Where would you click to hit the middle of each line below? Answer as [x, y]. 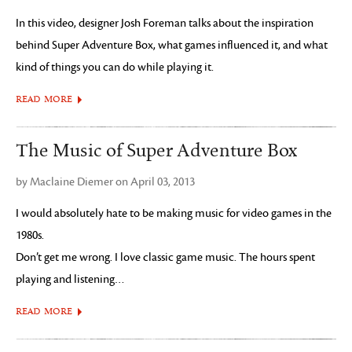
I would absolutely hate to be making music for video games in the [174, 213]
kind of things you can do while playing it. [115, 67]
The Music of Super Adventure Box [156, 151]
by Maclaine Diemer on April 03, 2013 [105, 182]
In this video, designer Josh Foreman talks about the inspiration [165, 23]
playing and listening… [70, 279]
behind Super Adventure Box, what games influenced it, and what [172, 45]
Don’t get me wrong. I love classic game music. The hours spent [165, 257]
